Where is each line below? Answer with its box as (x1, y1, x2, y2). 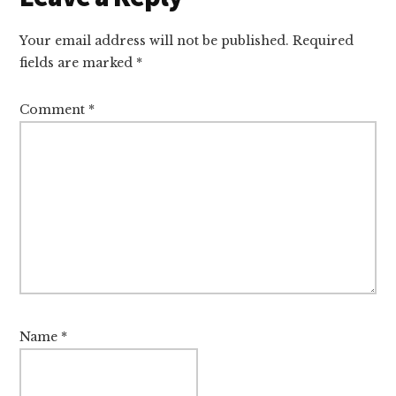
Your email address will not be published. (19, 33, 290, 49)
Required (293, 33, 354, 49)
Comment (19, 102, 89, 118)
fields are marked (19, 55, 137, 72)
